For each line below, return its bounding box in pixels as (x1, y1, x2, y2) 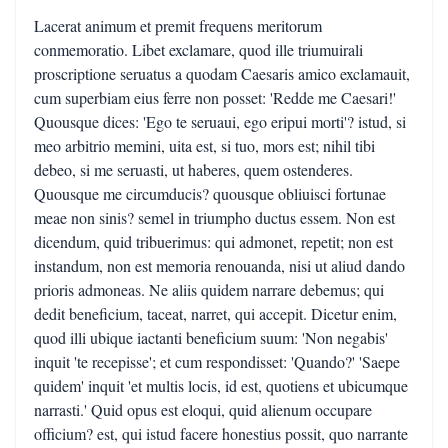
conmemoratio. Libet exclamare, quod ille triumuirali (34, 39, 363, 60)
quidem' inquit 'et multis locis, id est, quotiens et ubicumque (34, 375, 408, 396)
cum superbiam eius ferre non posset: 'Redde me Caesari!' (34, 87, 396, 108)
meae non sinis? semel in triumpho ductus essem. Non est (34, 207, 395, 228)
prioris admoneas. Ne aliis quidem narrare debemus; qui (34, 279, 384, 300)
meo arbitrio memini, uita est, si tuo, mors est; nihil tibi (34, 135, 375, 156)
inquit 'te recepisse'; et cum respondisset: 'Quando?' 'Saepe (34, 351, 400, 372)
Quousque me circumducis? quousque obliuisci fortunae (34, 183, 386, 204)
